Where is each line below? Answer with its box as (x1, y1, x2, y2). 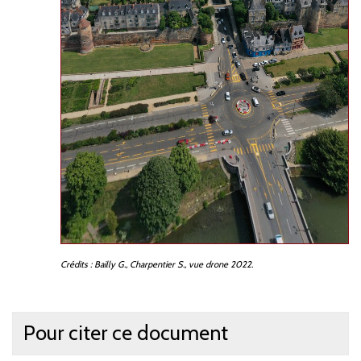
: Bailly (90, 259, 115, 271)
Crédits (60, 259, 88, 271)
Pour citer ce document (23, 321, 228, 346)
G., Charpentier (118, 259, 175, 271)
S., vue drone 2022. (177, 259, 253, 271)
